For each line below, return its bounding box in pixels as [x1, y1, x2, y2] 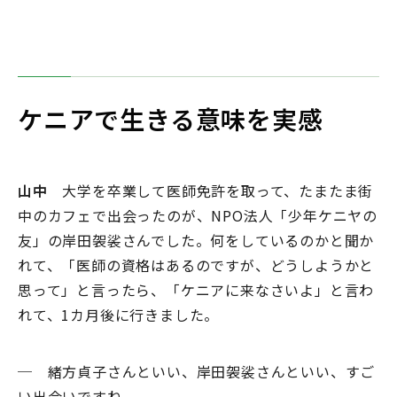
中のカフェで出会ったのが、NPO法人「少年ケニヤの [18, 205, 378, 227]
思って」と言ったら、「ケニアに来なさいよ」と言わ [18, 279, 375, 301]
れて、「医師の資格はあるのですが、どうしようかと [18, 254, 375, 276]
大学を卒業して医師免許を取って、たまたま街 [47, 180, 374, 202]
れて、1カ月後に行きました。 [18, 304, 220, 326]
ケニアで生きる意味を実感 [18, 101, 323, 137]
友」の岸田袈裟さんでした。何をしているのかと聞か [18, 230, 375, 252]
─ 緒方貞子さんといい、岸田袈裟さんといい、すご [18, 361, 376, 383]
